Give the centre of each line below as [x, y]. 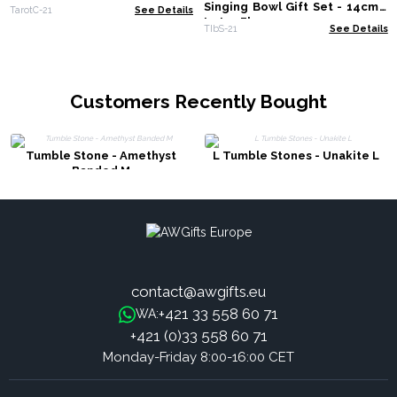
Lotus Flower [243, 22]
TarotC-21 [30, 9]
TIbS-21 [220, 28]
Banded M [101, 170]
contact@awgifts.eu [198, 292]
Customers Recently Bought [198, 101]
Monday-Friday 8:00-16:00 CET [198, 358]
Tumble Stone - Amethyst [101, 155]
